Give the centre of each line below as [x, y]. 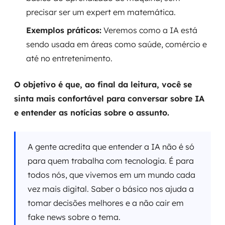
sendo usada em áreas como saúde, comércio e [117, 44]
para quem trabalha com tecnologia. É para [111, 161]
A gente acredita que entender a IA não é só [111, 147]
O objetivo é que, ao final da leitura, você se [103, 84]
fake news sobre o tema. [74, 217]
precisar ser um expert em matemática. [101, 12]
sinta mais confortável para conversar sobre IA [109, 98]
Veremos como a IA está [149, 30]
